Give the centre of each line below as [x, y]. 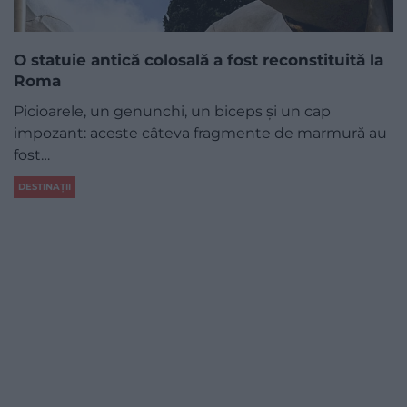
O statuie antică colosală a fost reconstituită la [199, 60]
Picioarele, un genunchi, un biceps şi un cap [172, 112]
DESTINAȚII [45, 186]
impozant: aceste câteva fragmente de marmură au [200, 134]
